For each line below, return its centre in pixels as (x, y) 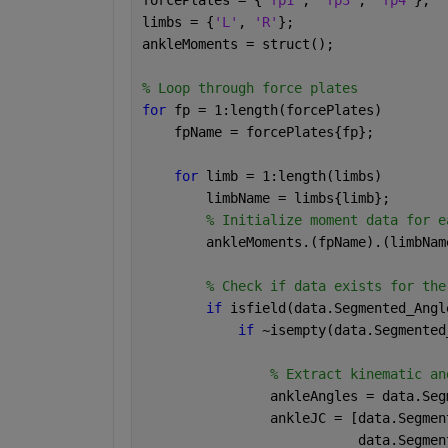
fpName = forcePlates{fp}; (257, 131)
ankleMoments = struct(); (237, 43)
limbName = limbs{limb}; (265, 197)
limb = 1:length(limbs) (293, 175)
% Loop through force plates (249, 87)
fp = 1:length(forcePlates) (277, 109)
